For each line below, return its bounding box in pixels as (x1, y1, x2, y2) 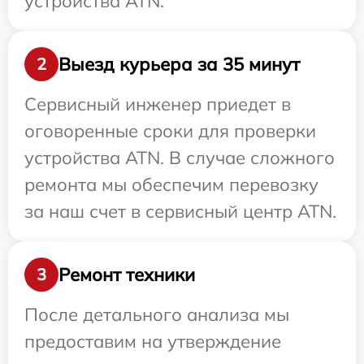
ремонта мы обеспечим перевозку (24, 173, 318, 196)
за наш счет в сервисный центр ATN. (24, 200, 336, 223)
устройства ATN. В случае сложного (24, 146, 335, 169)
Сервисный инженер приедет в (24, 93, 291, 115)
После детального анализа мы (24, 303, 289, 326)
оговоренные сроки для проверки (24, 119, 316, 142)
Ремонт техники (58, 262, 195, 286)
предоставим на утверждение (24, 330, 281, 353)
